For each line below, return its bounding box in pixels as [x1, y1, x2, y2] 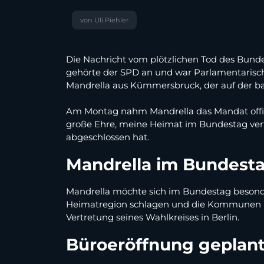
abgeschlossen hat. [66, 131, 149, 143]
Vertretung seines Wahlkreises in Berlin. [66, 212, 239, 223]
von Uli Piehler [80, 16, 128, 25]
